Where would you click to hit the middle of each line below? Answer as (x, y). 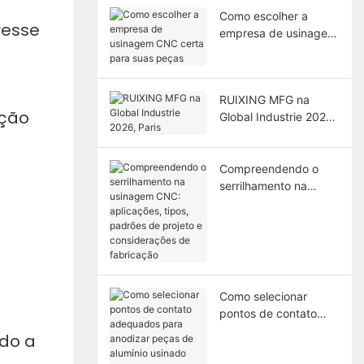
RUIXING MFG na (264, 99)
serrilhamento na (263, 185)
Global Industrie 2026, (277, 116)
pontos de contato (268, 313)
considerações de (266, 253)
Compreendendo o (269, 168)
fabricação (247, 271)
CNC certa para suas (275, 50)
